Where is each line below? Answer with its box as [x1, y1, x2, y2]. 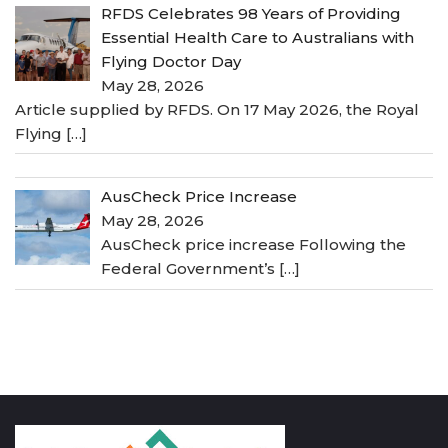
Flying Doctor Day [101, 51, 242, 71]
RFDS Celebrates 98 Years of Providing [101, 3, 402, 23]
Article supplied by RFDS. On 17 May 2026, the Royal [15, 99, 419, 119]
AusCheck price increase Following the [101, 235, 407, 255]
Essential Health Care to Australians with [101, 27, 415, 47]
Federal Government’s [101, 259, 280, 279]
